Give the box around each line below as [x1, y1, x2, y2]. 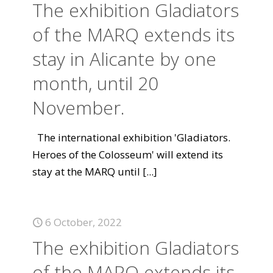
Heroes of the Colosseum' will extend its [32, 147, 223, 161]
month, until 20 [32, 71, 158, 96]
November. [32, 95, 125, 120]
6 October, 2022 [45, 215, 122, 229]
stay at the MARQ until [32, 165, 140, 179]
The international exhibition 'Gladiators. [32, 130, 230, 144]
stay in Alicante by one [32, 46, 216, 71]
